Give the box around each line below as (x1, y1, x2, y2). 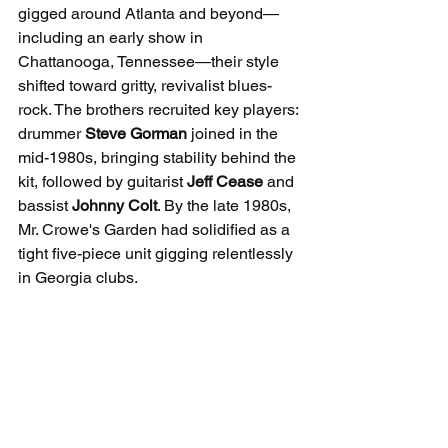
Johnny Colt (72, 196, 157, 216)
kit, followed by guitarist (18, 172, 187, 192)
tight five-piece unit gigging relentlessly (18, 244, 297, 264)
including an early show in (18, 28, 207, 48)
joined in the (187, 124, 282, 144)
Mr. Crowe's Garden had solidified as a (18, 220, 294, 240)
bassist (18, 196, 72, 216)
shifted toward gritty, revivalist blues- (18, 76, 272, 96)
